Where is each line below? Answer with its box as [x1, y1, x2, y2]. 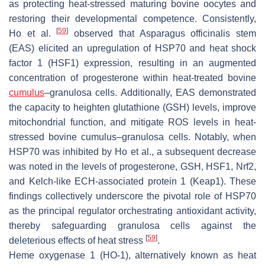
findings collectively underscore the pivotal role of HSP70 [9, 191, 256, 202]
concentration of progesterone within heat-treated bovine [9, 73, 256, 83]
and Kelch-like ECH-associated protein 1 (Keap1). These [9, 176, 256, 187]
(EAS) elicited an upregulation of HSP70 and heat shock [9, 43, 256, 54]
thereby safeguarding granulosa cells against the [9, 221, 256, 231]
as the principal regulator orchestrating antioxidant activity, [9, 206, 256, 216]
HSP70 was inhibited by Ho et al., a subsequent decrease [9, 147, 256, 157]
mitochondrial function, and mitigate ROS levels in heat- [9, 117, 256, 128]
